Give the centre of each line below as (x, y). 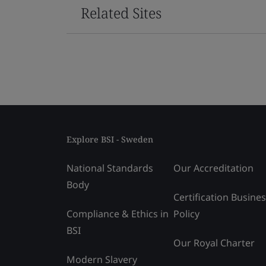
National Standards (110, 168)
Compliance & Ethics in (118, 213)
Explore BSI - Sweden (110, 139)
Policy (186, 213)
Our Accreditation (213, 168)
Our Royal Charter (214, 243)
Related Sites (121, 12)
